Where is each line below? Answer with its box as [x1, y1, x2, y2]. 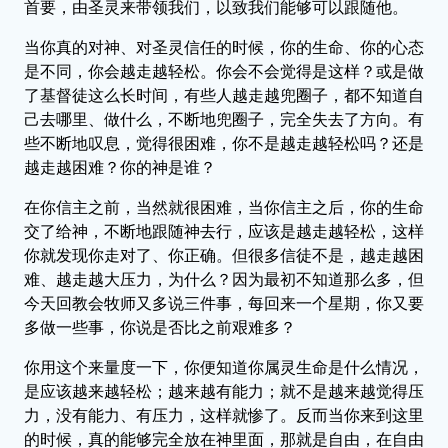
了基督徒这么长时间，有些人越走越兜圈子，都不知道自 [24, 86, 424, 104]
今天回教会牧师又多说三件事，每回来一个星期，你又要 [24, 294, 424, 312]
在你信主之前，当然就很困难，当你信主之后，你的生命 [24, 198, 424, 216]
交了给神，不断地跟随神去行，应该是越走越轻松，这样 [24, 222, 424, 240]
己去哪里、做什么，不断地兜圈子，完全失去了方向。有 [24, 110, 424, 128]
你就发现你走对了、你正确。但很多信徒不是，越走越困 [24, 246, 424, 264]
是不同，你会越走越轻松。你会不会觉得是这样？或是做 [24, 62, 424, 80]
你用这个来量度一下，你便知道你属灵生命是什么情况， [24, 358, 424, 376]
